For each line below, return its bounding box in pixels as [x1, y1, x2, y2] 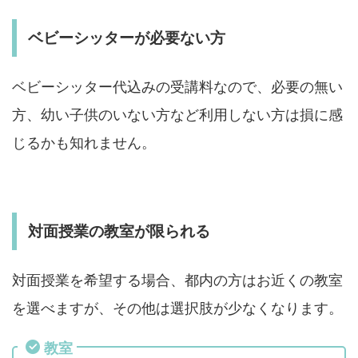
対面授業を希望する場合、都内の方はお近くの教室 [12, 271, 343, 288]
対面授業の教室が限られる [28, 221, 210, 241]
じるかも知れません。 [12, 133, 156, 151]
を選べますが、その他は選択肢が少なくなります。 [12, 299, 343, 316]
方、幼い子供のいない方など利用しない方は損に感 [12, 105, 343, 123]
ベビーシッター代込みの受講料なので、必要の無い [12, 78, 343, 95]
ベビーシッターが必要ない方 [28, 28, 225, 47]
